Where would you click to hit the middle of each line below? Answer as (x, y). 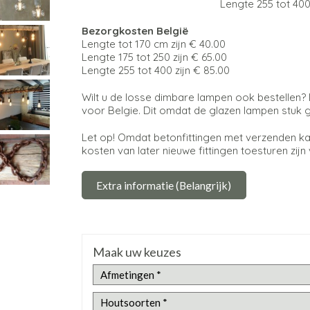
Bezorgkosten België (135, 31)
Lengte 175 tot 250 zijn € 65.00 (154, 57)
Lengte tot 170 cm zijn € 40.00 (153, 44)
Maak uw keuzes (137, 252)
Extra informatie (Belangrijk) (164, 185)
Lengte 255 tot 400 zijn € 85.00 (155, 71)
